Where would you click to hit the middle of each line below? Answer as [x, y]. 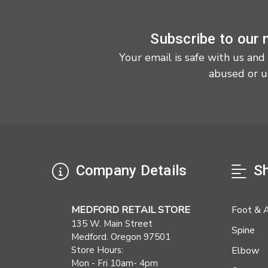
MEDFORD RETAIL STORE [131, 210]
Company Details [130, 171]
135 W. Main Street [112, 224]
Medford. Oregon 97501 [121, 237]
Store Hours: [97, 250]
